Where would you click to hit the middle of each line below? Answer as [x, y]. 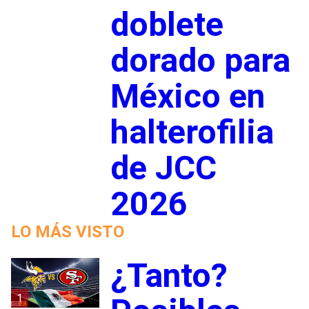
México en [187, 97]
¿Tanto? [169, 276]
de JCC [163, 168]
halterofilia [192, 132]
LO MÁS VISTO [68, 232]
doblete [167, 25]
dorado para [200, 61]
